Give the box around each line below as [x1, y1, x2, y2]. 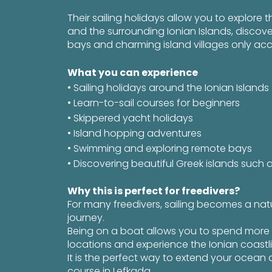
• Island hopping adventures [67, 126, 202, 140]
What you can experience [67, 66, 199, 80]
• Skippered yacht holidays [67, 111, 194, 125]
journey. [67, 211, 105, 225]
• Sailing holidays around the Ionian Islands [67, 81, 270, 95]
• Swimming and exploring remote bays [67, 141, 253, 155]
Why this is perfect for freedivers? [67, 184, 240, 198]
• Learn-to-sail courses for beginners [67, 96, 240, 110]
